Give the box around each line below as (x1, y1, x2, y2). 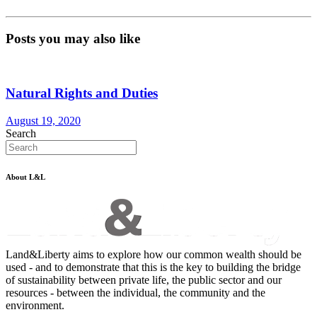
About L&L (6, 172, 45, 181)
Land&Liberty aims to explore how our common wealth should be (6, 248, 301, 260)
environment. (6, 299, 64, 311)
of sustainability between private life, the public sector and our (6, 273, 282, 286)
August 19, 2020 (6, 114, 81, 127)
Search (6, 127, 36, 139)
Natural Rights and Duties (6, 86, 158, 101)
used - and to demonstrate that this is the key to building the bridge (6, 260, 301, 273)
